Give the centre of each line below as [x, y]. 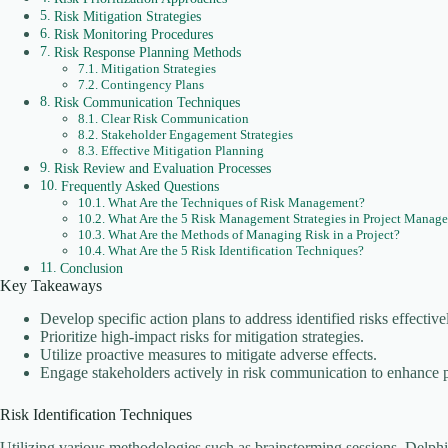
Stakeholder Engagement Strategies [196, 135]
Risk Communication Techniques [146, 102]
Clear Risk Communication [174, 119]
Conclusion [91, 268]
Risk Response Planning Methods [147, 52]
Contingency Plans [152, 85]
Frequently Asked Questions [139, 186]
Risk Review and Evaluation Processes [162, 168]
